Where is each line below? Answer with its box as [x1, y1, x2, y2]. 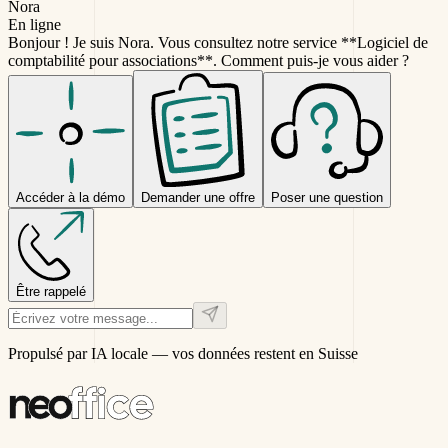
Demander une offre [141, 189, 255, 205]
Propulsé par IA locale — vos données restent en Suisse [8, 344, 358, 362]
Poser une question [271, 189, 383, 205]
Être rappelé [16, 283, 86, 299]
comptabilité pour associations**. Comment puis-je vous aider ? [8, 51, 409, 69]
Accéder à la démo [16, 189, 125, 205]
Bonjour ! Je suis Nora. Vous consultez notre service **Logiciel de [8, 33, 428, 51]
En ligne [8, 15, 61, 33]
